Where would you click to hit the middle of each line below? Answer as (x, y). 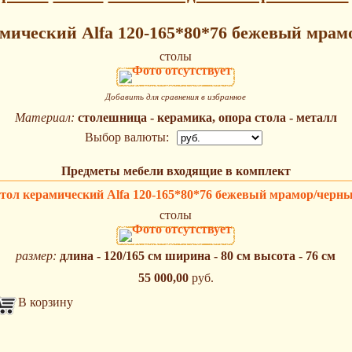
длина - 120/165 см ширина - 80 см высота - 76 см (198, 256)
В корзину (46, 302)
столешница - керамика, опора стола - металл (207, 118)
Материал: (44, 118)
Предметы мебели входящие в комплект (176, 171)
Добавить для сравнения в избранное (176, 97)
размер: (36, 256)
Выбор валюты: (127, 137)
